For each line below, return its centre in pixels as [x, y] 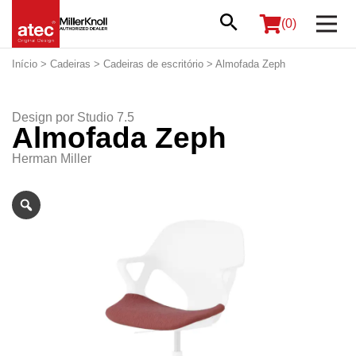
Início [25, 64]
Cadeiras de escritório [153, 64]
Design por [44, 117]
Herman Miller [52, 159]
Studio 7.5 [106, 117]
